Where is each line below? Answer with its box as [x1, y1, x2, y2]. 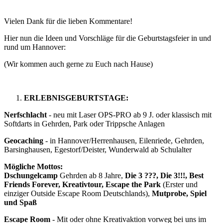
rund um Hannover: [4, 42, 66, 51]
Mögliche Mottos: [4, 162, 63, 171]
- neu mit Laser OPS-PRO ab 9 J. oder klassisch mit [47, 110, 212, 119]
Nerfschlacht [4, 110, 47, 119]
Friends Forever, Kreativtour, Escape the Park [4, 180, 161, 189]
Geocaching [4, 136, 43, 145]
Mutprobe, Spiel [152, 189, 207, 198]
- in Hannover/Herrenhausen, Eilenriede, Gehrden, [43, 136, 204, 145]
